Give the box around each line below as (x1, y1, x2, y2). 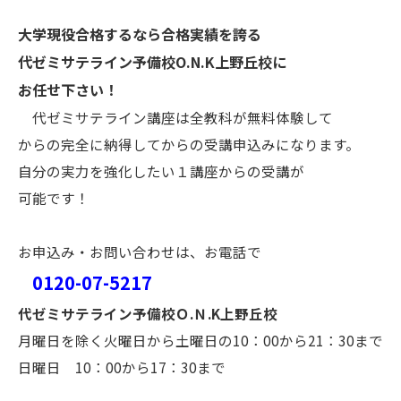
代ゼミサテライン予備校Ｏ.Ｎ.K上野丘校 (18, 303, 277, 323)
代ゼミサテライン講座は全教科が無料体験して (18, 107, 333, 127)
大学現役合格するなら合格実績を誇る (18, 23, 261, 45)
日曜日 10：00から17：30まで (18, 357, 226, 377)
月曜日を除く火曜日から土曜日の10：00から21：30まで (18, 330, 383, 350)
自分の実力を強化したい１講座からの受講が (18, 161, 304, 181)
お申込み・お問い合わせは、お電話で (18, 242, 261, 261)
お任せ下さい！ (18, 79, 118, 100)
